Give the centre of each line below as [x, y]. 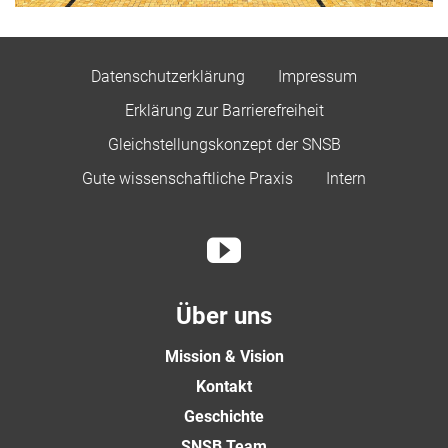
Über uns [224, 315]
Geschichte [224, 416]
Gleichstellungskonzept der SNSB [224, 144]
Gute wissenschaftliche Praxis [187, 178]
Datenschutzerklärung [168, 76]
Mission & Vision [224, 356]
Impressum [317, 76]
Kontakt [224, 386]
